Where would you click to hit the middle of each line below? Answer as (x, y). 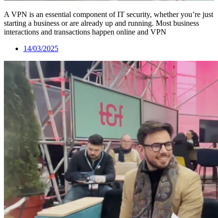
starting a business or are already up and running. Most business (101, 23)
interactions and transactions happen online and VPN (85, 32)
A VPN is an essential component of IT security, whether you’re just (109, 14)
